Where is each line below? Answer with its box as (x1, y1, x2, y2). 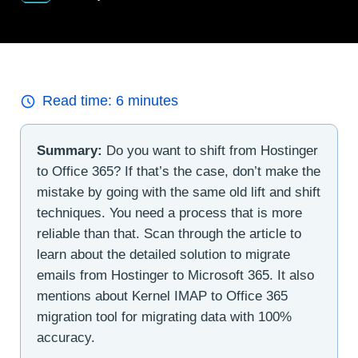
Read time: (42, 93, 116, 109)
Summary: (37, 143, 102, 159)
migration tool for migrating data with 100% (37, 309, 292, 325)
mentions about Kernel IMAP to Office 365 (37, 288, 288, 304)
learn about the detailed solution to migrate (37, 247, 290, 263)
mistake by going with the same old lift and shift (37, 185, 320, 201)
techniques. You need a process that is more (37, 205, 302, 221)
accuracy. (37, 330, 95, 346)
